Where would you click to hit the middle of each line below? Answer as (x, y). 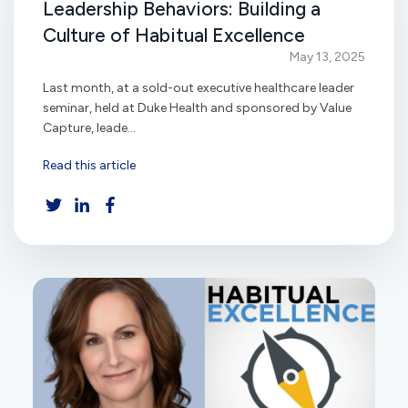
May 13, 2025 (327, 56)
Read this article (89, 166)
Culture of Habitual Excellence (174, 35)
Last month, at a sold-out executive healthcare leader (199, 87)
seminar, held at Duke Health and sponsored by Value (197, 107)
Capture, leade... (89, 127)
